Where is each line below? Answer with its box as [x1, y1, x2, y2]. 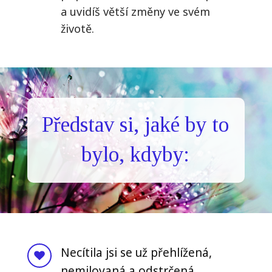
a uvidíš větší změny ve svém [60, 4, 210, 19]
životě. [60, 21, 94, 36]
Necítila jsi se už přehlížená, [60, 244, 212, 260]
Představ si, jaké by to [42, 112, 229, 137]
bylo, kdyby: [81, 142, 190, 166]
